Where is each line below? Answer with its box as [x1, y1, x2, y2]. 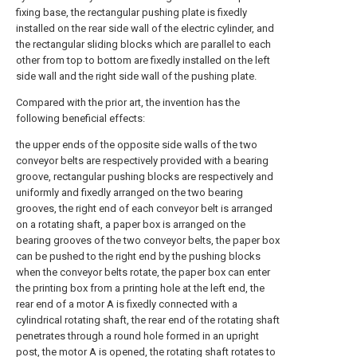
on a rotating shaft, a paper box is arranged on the [16, 218, 245, 230]
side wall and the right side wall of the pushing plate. [16, 70, 257, 82]
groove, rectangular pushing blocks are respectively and [16, 171, 273, 182]
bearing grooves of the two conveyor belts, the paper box [16, 234, 280, 246]
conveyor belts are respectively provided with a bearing [16, 155, 269, 167]
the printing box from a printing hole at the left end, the [16, 282, 265, 294]
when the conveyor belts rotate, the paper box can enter [16, 266, 270, 278]
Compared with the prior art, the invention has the [16, 96, 240, 108]
